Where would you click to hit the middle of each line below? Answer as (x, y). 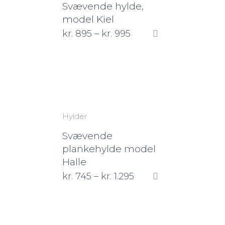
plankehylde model (109, 149)
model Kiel (88, 19)
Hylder (75, 116)
